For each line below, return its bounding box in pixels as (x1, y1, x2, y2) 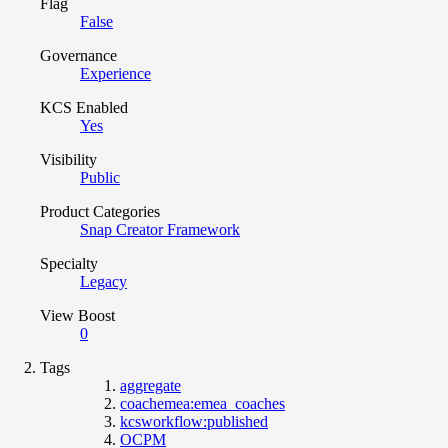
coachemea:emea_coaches (120, 394, 285, 412)
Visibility (40, 150, 97, 168)
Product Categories (40, 202, 160, 220)
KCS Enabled (40, 98, 128, 116)
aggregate (120, 376, 181, 394)
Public (80, 168, 120, 186)
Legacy (80, 272, 127, 290)
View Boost (40, 306, 115, 324)
